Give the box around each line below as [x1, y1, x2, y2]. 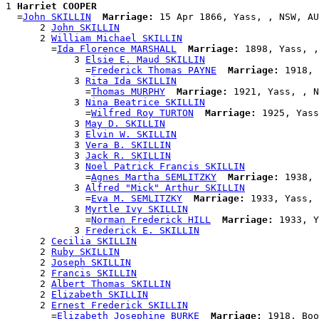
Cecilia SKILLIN [51, 236, 137, 247]
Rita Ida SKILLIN [85, 75, 177, 87]
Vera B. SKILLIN [85, 140, 171, 151]
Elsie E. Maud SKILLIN [85, 54, 205, 66]
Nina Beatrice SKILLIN [85, 97, 205, 108]
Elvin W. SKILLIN [85, 129, 177, 140]
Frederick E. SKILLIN [85, 225, 199, 236]
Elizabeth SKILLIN [51, 289, 148, 300]
